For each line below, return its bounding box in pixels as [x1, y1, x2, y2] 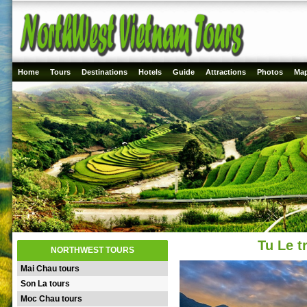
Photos [257, 68, 283, 76]
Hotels [138, 68, 162, 76]
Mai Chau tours [21, 264, 79, 273]
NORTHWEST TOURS [51, 245, 134, 255]
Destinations [82, 68, 127, 76]
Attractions [206, 68, 246, 76]
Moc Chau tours [21, 294, 82, 304]
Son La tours [21, 279, 70, 288]
